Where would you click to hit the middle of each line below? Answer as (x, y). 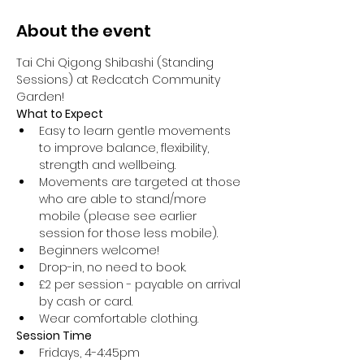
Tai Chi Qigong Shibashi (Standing (117, 63)
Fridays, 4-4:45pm (91, 353)
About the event (84, 31)
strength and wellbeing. (109, 165)
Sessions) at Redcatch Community (120, 80)
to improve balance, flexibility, (126, 148)
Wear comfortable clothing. (119, 318)
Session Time (54, 336)
